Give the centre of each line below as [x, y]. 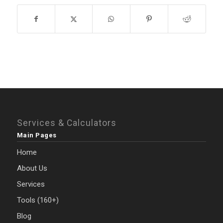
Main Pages [37, 135]
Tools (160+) [38, 200]
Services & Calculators [66, 123]
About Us [32, 168]
